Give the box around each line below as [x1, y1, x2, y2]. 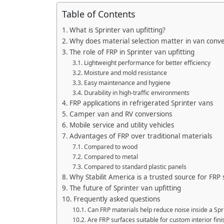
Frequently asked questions [73, 194, 162, 203]
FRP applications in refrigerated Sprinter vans [69, 98, 213, 107]
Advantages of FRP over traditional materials [69, 131, 212, 140]
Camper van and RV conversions [69, 109, 172, 118]
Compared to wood [83, 142, 137, 151]
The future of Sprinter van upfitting [69, 183, 181, 192]
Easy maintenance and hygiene [83, 78, 170, 87]
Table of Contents [62, 7, 136, 20]
